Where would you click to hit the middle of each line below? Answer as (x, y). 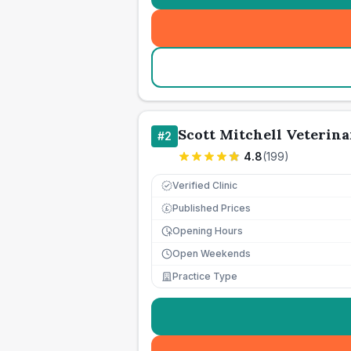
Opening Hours (208, 231)
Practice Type (205, 276)
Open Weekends (212, 253)
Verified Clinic (205, 185)
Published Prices (212, 208)
